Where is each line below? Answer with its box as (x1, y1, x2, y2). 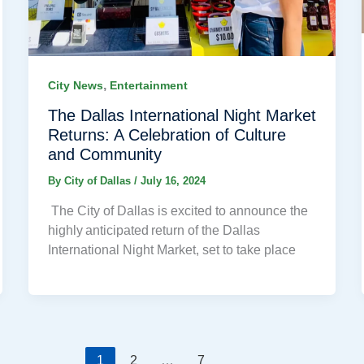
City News (47, 79, 103, 93)
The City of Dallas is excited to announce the (47, 203, 308, 218)
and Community (47, 145, 162, 164)
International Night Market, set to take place (47, 242, 296, 257)
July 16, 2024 (140, 175, 206, 188)
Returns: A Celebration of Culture (47, 126, 286, 145)
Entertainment (109, 79, 188, 93)
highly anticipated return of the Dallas (47, 223, 260, 237)
